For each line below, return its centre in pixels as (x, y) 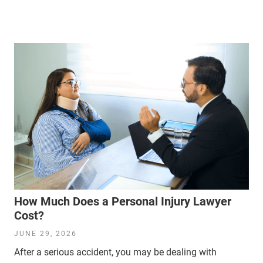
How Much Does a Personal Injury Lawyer (123, 201)
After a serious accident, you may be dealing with (115, 252)
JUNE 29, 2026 (45, 233)
